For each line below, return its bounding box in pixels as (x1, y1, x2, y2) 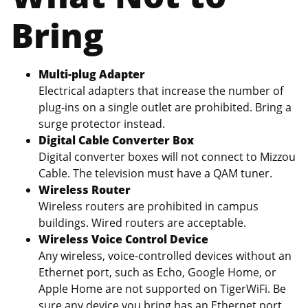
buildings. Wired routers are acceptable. (38, 214, 246, 230)
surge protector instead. (38, 115, 165, 131)
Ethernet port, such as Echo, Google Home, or (38, 264, 276, 280)
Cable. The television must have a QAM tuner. (38, 165, 272, 181)
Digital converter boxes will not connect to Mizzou (38, 148, 296, 164)
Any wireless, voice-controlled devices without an (38, 247, 291, 263)
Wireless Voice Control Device (38, 231, 208, 247)
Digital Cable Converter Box (38, 132, 194, 148)
